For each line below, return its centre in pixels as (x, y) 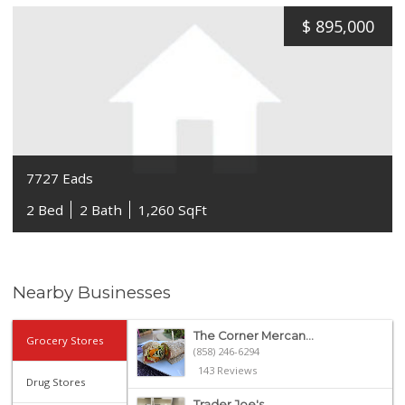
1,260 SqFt (173, 209)
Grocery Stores (65, 340)
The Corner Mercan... (253, 335)
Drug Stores (56, 381)
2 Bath (101, 209)
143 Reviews (227, 370)
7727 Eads (60, 178)
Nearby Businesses (92, 292)
